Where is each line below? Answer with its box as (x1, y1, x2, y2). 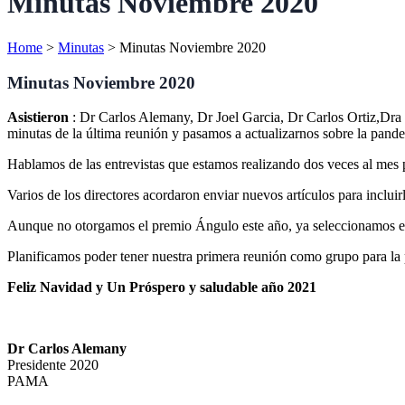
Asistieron (7, 109, 72, 126)
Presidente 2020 (7, 357, 102, 373)
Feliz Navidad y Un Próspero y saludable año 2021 (7, 279, 316, 296)
